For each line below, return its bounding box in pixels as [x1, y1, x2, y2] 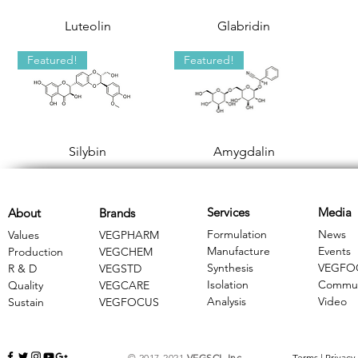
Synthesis [207, 261, 253, 276]
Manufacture [207, 244, 270, 259]
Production [8, 245, 63, 260]
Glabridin [217, 18, 271, 34]
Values [8, 228, 39, 243]
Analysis [207, 294, 246, 309]
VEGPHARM [99, 228, 159, 243]
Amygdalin [213, 144, 275, 160]
